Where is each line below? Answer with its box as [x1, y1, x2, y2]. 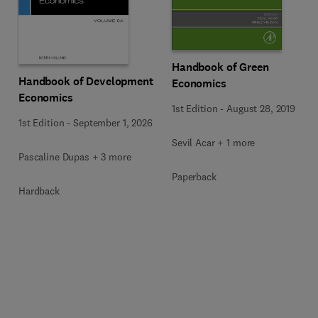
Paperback [172, 170, 216, 183]
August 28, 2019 [226, 102, 295, 115]
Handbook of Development [18, 74, 153, 89]
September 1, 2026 [73, 116, 153, 129]
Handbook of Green [172, 59, 269, 75]
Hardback [18, 185, 60, 197]
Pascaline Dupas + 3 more [18, 150, 131, 163]
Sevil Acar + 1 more [172, 136, 256, 149]
